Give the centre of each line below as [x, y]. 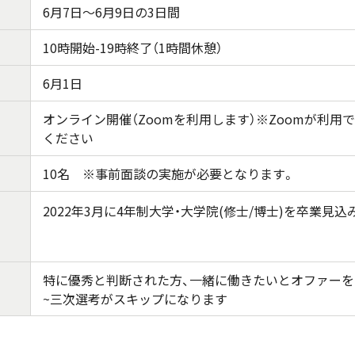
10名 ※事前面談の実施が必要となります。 [169, 173]
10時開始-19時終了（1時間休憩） [133, 47]
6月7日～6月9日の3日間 [111, 11]
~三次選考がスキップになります [135, 298]
